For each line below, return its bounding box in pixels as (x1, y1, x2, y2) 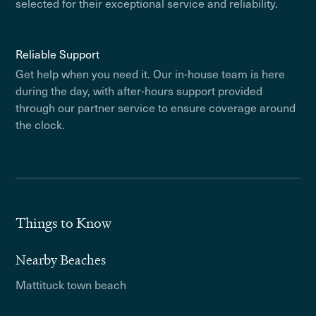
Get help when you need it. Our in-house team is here (16, 65, 286, 82)
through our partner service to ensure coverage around (16, 99, 296, 116)
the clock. (16, 116, 66, 133)
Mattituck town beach (16, 276, 127, 293)
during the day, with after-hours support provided (16, 82, 263, 99)
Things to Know (16, 214, 112, 232)
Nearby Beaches (16, 251, 107, 269)
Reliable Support (16, 45, 100, 62)
